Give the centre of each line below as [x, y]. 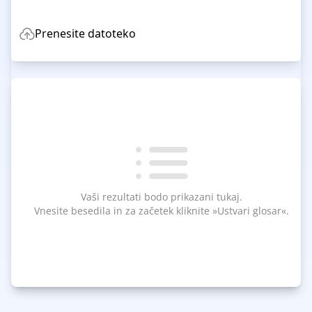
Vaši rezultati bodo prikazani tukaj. [162, 197]
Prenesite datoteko [85, 33]
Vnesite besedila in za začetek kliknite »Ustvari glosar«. [162, 211]
